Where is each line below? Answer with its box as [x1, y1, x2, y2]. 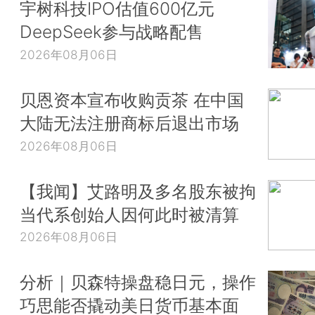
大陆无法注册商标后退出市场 [20, 112, 239, 134]
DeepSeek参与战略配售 [20, 21, 203, 43]
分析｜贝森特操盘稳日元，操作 [20, 271, 256, 293]
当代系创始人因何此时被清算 [20, 203, 239, 225]
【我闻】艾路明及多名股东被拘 [20, 180, 256, 202]
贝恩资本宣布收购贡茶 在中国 [20, 89, 244, 110]
